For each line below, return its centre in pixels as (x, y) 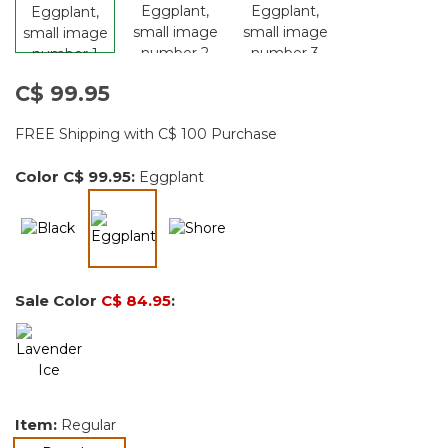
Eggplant (171, 176)
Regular (88, 424)
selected (151, 256)
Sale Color (58, 300)
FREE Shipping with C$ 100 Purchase (146, 133)
